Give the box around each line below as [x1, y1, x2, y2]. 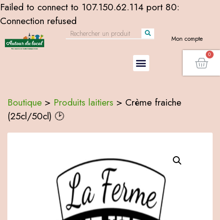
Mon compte [171, 34, 203, 43]
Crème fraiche [125, 95, 181, 109]
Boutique [7, 95, 42, 109]
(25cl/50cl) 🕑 [7, 109, 64, 123]
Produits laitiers [54, 95, 113, 109]
